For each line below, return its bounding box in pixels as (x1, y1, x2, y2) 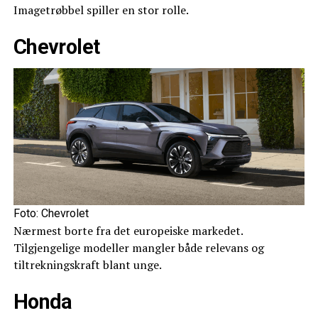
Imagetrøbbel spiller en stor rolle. (13, 1, 189, 18)
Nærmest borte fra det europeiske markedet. (13, 222, 243, 238)
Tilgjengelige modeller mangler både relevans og (13, 239, 264, 256)
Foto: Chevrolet (13, 206, 89, 220)
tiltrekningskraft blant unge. (13, 256, 162, 273)
